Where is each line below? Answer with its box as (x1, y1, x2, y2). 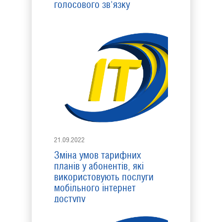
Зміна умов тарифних (54, 149, 141, 161)
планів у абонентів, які (54, 160, 144, 172)
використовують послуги (54, 171, 154, 183)
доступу (54, 193, 85, 205)
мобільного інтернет (54, 182, 136, 194)
